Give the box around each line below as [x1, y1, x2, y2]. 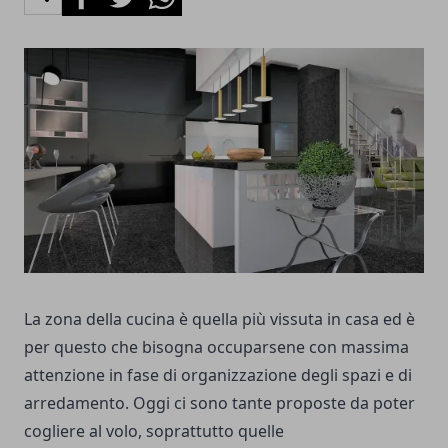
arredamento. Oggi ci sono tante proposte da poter [24, 391, 415, 414]
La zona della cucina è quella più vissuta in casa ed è [24, 307, 415, 330]
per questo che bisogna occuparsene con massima [24, 335, 409, 358]
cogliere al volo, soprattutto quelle [24, 419, 284, 442]
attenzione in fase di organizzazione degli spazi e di [24, 363, 412, 386]
